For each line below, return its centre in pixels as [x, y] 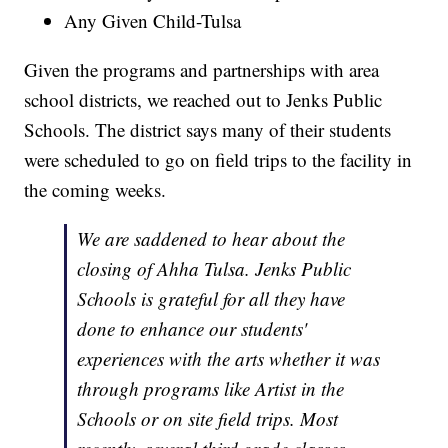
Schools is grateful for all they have [211, 298]
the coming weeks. [95, 189]
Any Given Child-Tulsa [153, 20]
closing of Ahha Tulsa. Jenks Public [214, 268]
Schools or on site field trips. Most [208, 418]
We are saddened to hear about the [211, 238]
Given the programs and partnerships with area [202, 69]
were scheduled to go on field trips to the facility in [218, 159]
